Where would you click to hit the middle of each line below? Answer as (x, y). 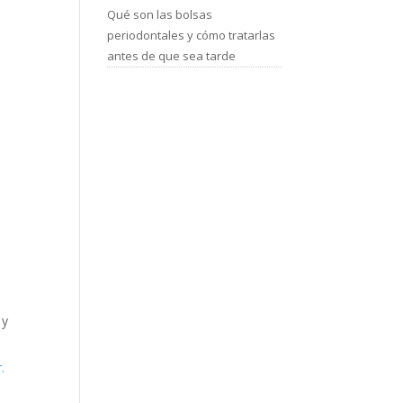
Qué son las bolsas (160, 15)
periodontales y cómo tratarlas (192, 36)
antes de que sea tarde (172, 56)
